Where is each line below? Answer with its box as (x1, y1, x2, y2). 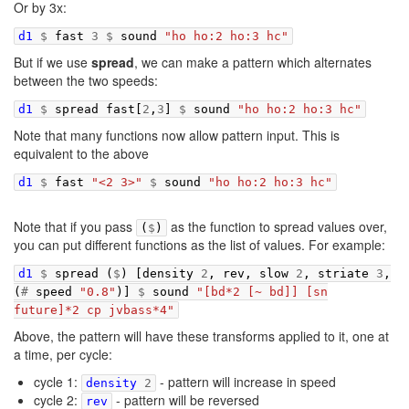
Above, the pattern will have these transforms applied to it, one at (14, 327, 389, 346)
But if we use (14, 53, 91, 72)
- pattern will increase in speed (156, 372, 337, 392)
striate (318, 267, 369, 281)
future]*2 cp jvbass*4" (14, 303, 174, 318)
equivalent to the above (14, 144, 149, 163)
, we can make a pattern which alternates (134, 53, 372, 72)
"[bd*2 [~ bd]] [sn (196, 285, 328, 299)
